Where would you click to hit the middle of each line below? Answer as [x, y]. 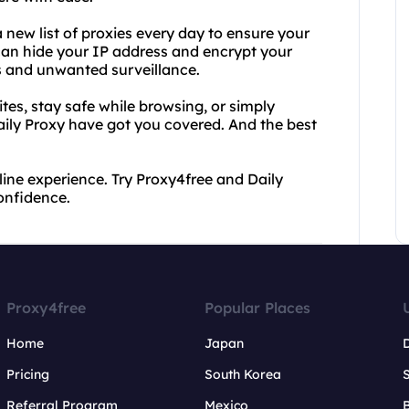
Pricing [28, 374]
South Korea [242, 374]
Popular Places [257, 308]
